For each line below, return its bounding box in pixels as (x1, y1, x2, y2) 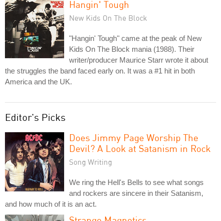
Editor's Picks (5, 110, 66, 123)
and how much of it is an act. (5, 199, 97, 208)
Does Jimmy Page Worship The (69, 131, 198, 143)
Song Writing (69, 157, 112, 166)
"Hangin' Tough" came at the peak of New (69, 34, 202, 42)
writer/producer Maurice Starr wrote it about (69, 55, 208, 64)
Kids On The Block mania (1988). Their (69, 44, 194, 53)
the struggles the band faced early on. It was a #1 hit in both (5, 66, 195, 75)
